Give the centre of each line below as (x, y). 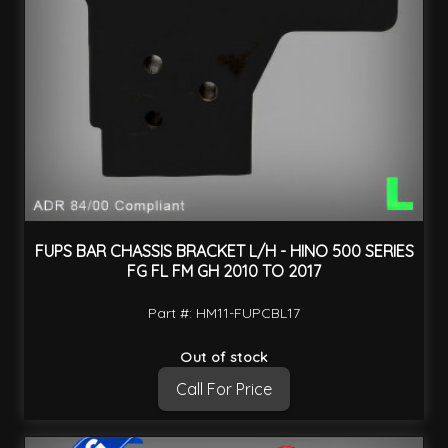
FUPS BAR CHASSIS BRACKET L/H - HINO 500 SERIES (224, 251)
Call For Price (224, 389)
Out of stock (224, 357)
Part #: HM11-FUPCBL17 (224, 313)
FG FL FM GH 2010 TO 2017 (224, 271)
